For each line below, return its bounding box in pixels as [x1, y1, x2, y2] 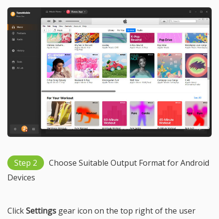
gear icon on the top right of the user [56, 205, 196, 216]
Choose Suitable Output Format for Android [49, 157, 209, 168]
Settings [26, 205, 56, 216]
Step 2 [14, 157, 37, 168]
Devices [7, 172, 35, 183]
